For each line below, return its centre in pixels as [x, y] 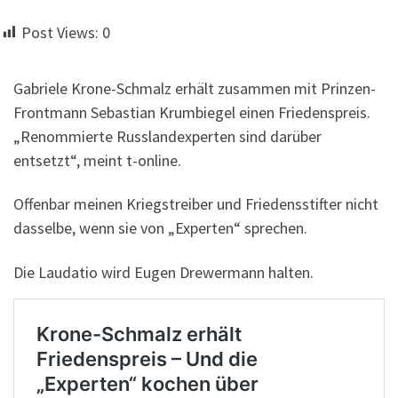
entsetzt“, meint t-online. [97, 160]
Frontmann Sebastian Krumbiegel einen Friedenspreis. [192, 112]
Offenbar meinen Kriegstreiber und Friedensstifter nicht [196, 204]
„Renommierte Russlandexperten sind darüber [167, 136]
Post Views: [60, 32]
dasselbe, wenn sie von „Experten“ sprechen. [160, 228]
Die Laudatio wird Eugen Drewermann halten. [163, 272]
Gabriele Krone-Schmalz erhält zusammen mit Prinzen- [195, 88]
